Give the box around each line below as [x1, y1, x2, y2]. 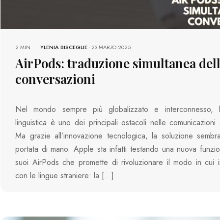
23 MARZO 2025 [91, 43, 131, 52]
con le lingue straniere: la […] [15, 170, 114, 182]
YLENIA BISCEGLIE [40, 43, 88, 52]
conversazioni [15, 70, 96, 88]
